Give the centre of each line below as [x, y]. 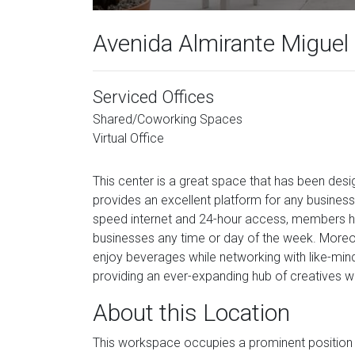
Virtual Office [128, 138]
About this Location [191, 313]
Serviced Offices [153, 97]
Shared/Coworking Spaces [168, 119]
